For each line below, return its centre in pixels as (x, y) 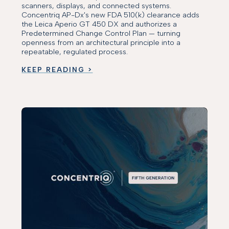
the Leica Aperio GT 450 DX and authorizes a (99, 24)
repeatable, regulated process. (75, 51)
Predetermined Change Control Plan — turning (101, 33)
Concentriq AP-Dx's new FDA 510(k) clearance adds (111, 15)
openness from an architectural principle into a (101, 42)
